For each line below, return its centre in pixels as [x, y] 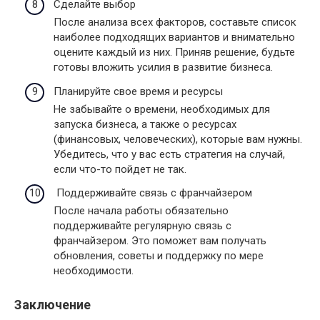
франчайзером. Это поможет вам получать [160, 241]
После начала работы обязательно [141, 211]
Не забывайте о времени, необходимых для [162, 109]
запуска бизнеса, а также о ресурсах [145, 124]
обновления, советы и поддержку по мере [159, 256]
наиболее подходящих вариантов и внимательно [174, 37]
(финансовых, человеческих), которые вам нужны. [178, 139]
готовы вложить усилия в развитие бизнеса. [163, 67]
